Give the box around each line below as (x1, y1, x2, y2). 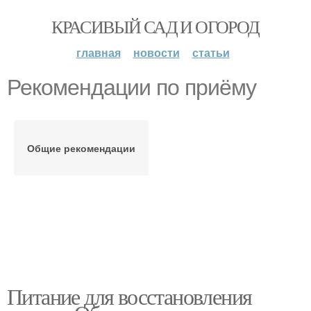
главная (76, 44, 121, 60)
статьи (192, 44, 230, 60)
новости (133, 44, 180, 60)
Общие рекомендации (27, 141, 135, 155)
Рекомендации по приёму (7, 75, 256, 100)
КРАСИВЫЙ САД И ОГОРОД (51, 15, 260, 38)
